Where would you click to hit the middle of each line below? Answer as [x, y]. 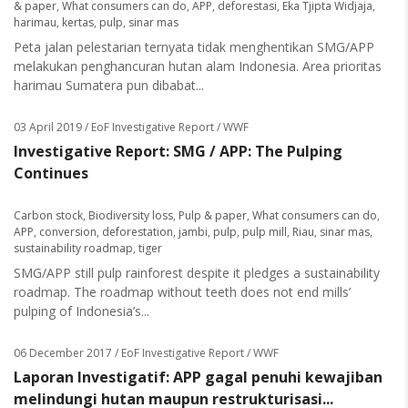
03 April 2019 [48, 127]
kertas [78, 22]
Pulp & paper [213, 215]
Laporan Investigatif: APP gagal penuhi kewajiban [198, 377]
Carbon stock [48, 215]
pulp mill [265, 232]
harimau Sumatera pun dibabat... [109, 85]
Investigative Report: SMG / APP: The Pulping [178, 151]
